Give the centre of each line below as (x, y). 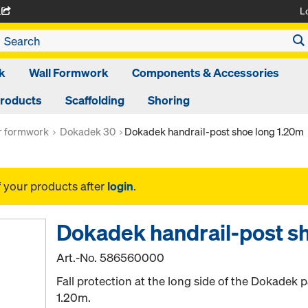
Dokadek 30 (88, 131)
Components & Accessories (205, 73)
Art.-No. (78, 258)
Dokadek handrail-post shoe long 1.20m (214, 131)
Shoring (168, 100)
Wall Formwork (68, 73)
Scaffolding (95, 100)
